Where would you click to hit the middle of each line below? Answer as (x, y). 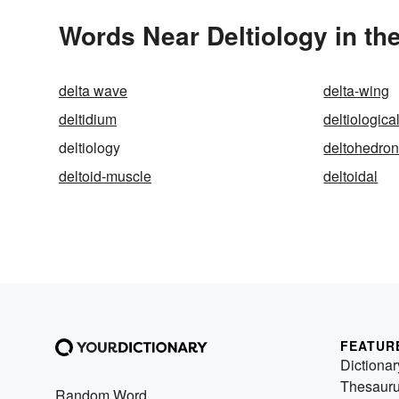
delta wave (93, 91)
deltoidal (351, 176)
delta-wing (357, 91)
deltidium (88, 119)
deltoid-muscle (105, 176)
